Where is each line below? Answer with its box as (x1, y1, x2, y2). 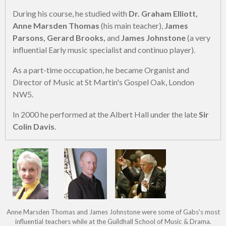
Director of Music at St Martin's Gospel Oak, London (13, 77, 194, 87)
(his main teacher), (99, 20, 163, 30)
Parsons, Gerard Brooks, (13, 32, 107, 42)
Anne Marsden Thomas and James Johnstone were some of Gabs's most (6, 207, 220, 216)
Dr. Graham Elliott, (129, 8, 198, 18)
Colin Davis (13, 121, 54, 131)
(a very (187, 32, 210, 42)
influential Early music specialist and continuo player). (13, 44, 195, 54)
